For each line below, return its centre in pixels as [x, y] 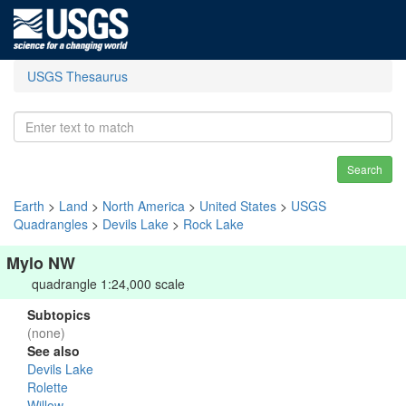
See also [53, 351]
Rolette [48, 387]
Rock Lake [213, 224]
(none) [46, 333]
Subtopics [59, 314]
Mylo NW [41, 263]
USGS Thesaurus [77, 76]
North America [144, 206]
